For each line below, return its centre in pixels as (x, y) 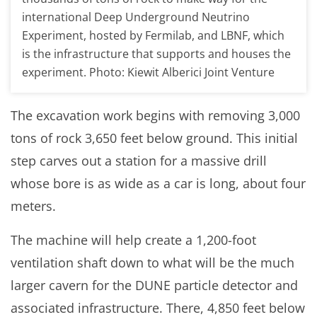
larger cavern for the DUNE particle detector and (154, 285)
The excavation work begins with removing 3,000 (155, 115)
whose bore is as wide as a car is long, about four (158, 183)
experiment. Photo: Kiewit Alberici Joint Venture (148, 72)
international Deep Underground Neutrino (136, 17)
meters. (33, 206)
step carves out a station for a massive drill (139, 160)
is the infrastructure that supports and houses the (156, 53)
